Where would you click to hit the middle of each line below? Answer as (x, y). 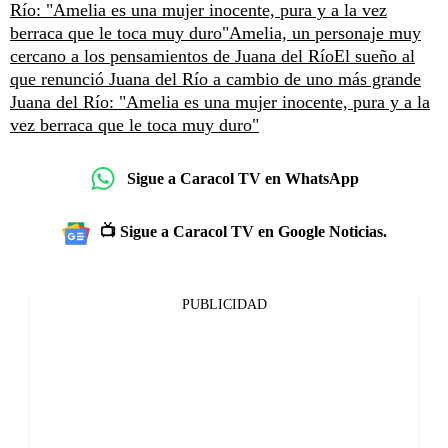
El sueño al (374, 56)
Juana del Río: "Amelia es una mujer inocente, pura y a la (220, 102)
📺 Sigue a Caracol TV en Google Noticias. (243, 231)
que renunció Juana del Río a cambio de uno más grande (215, 79)
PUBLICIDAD (224, 304)
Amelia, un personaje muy (325, 33)
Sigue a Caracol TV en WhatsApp (243, 178)
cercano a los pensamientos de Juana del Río (172, 56)
